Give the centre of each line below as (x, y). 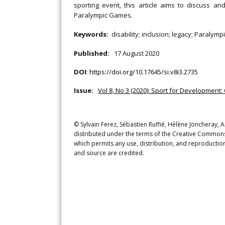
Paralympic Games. (103, 15)
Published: (93, 53)
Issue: (85, 90)
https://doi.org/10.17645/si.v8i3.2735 (144, 72)
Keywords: (93, 34)
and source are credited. (109, 153)
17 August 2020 (137, 53)
